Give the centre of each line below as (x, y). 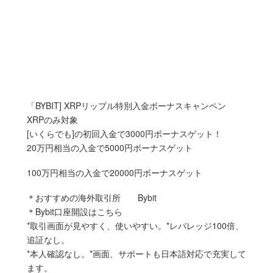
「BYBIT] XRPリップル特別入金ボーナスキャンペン (131, 105)
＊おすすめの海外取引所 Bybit (92, 197)
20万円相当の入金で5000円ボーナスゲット (110, 147)
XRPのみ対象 (52, 119)
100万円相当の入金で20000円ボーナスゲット (115, 172)
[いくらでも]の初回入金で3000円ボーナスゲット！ (124, 133)
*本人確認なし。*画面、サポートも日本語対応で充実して (136, 253)
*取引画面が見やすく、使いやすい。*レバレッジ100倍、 (135, 225)
